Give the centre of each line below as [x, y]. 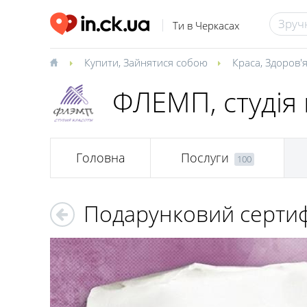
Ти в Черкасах [206, 26]
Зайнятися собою [165, 62]
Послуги [205, 158]
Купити [101, 62]
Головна [100, 158]
